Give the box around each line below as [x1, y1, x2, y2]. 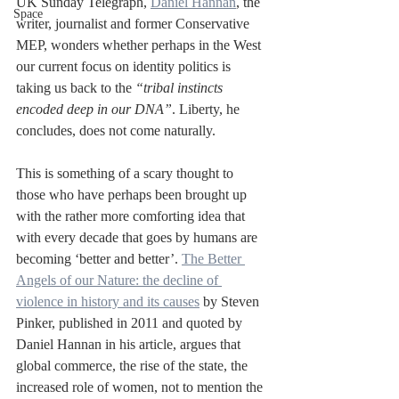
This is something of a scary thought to [16, 166, 237, 182]
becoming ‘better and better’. [16, 251, 182, 267]
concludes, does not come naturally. [16, 123, 216, 139]
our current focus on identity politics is [16, 59, 234, 75]
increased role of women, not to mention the [16, 379, 266, 395]
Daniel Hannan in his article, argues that [16, 337, 244, 353]
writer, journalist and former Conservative [16, 16, 253, 32]
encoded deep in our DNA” [16, 102, 172, 118]
